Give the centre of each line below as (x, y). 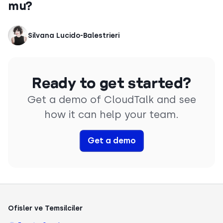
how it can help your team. (111, 115)
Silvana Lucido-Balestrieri (74, 36)
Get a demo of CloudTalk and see (111, 100)
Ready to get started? (111, 83)
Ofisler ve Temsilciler (45, 208)
